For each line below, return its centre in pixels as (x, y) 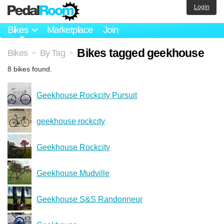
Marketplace (70, 30)
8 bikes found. (30, 69)
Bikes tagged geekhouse (140, 53)
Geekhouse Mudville (73, 173)
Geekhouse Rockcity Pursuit (87, 95)
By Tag (52, 53)
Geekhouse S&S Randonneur (89, 199)
